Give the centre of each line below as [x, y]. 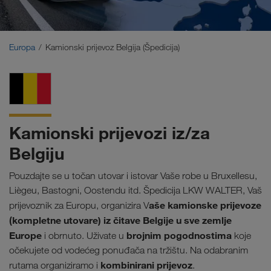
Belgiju [37, 154]
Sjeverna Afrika [42, 69]
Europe [25, 236]
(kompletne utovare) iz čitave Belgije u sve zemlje [120, 220]
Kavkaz [27, 38]
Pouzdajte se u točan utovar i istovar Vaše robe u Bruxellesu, [133, 176]
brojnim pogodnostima [179, 236]
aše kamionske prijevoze [205, 205]
